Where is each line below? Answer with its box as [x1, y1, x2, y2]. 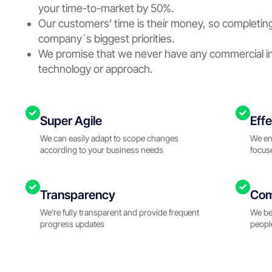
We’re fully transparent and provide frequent [40, 206, 199, 217]
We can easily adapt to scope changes [40, 132, 178, 143]
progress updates [40, 218, 104, 229]
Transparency [40, 187, 115, 202]
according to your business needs [40, 144, 163, 155]
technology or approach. [38, 62, 155, 75]
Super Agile [40, 113, 102, 128]
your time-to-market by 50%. [38, 1, 176, 15]
